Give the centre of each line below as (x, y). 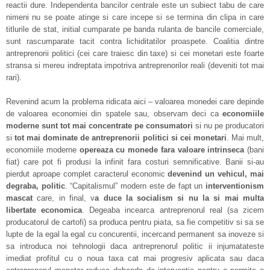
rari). (14, 77)
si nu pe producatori (228, 126)
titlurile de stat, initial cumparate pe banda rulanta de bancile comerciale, (135, 29)
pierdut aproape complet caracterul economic (87, 174)
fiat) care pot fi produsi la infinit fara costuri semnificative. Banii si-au (135, 162)
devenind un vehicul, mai (216, 174)
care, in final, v (64, 198)
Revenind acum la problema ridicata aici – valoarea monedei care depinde (135, 102)
